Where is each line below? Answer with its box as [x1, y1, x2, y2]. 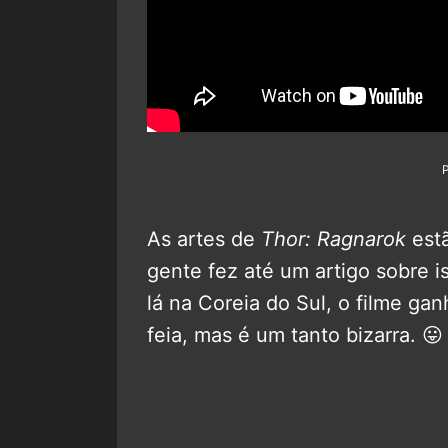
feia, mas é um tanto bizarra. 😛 [147, 323, 443, 347]
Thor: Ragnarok [261, 227, 406, 251]
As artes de [147, 227, 261, 251]
